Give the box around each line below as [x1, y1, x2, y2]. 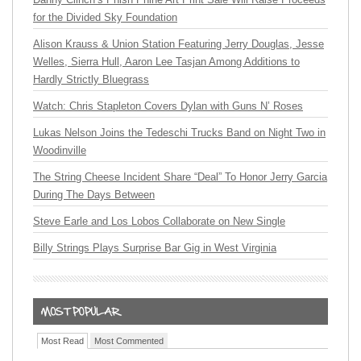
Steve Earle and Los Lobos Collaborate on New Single [33, 215, 285, 227]
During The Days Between [33, 189, 155, 201]
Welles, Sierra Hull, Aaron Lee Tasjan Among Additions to [33, 56, 300, 68]
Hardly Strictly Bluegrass [33, 73, 149, 85]
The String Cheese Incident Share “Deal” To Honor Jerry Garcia [33, 171, 327, 183]
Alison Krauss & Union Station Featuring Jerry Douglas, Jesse [33, 38, 324, 50]
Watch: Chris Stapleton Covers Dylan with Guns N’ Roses [33, 100, 303, 112]
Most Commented [94, 336, 164, 346]
